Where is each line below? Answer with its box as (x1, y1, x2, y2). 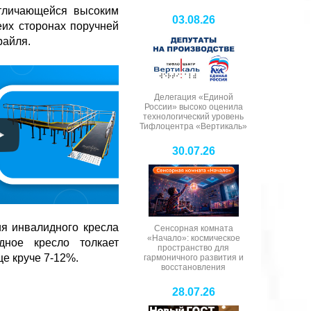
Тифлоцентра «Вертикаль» (140, 121, 247, 131)
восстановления (161, 262, 226, 272)
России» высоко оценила (144, 101, 243, 112)
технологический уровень (143, 111, 244, 121)
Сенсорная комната (153, 223, 233, 233)
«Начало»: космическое (146, 233, 240, 243)
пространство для (158, 242, 229, 253)
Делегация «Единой (153, 92, 233, 102)
